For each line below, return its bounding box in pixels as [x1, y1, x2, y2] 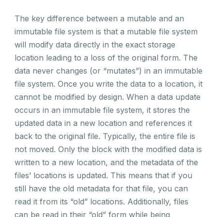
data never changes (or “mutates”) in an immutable [15, 65, 202, 76]
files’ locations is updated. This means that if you [15, 170, 192, 180]
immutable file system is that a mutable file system [15, 26, 198, 36]
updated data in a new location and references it [15, 118, 192, 128]
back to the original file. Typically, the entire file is [15, 131, 195, 141]
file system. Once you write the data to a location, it [15, 78, 202, 89]
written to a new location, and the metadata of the [15, 157, 198, 167]
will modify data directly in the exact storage [15, 39, 175, 49]
